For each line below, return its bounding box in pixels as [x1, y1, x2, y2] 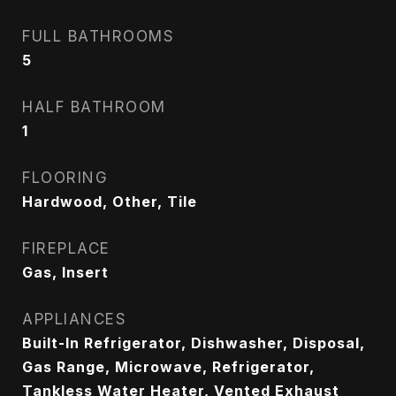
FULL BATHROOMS [22, 27, 174, 45]
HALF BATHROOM [22, 98, 166, 116]
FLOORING [22, 169, 108, 187]
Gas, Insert [22, 263, 109, 281]
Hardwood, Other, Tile [22, 193, 197, 210]
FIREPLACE [22, 240, 110, 257]
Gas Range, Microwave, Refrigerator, [22, 358, 315, 376]
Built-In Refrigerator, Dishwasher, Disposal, [22, 334, 365, 352]
